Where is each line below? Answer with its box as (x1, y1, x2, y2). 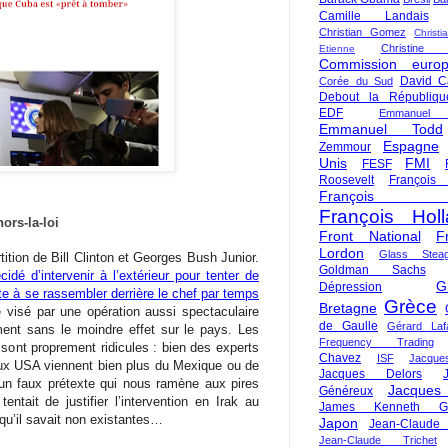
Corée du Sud (319, 75, 393, 87)
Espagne (383, 138, 439, 154)
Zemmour (319, 140, 371, 154)
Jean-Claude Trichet (319, 434, 437, 446)
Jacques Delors (319, 367, 422, 381)
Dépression (319, 280, 382, 294)
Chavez (319, 351, 361, 365)
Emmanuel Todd (319, 121, 443, 137)
